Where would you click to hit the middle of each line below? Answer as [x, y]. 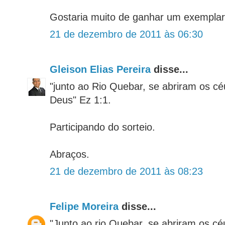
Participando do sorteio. [102, 127]
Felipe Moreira [84, 207]
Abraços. [70, 154]
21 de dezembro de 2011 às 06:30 [126, 34]
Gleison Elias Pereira [100, 70]
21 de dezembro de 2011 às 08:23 [126, 172]
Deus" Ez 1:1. [80, 100]
